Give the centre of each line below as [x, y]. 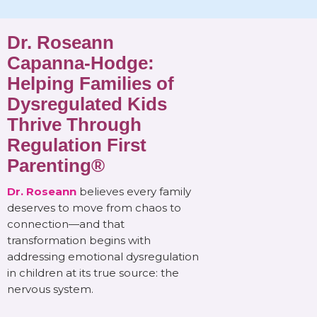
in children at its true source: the [93, 273]
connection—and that [66, 224]
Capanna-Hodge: [81, 63]
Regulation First [77, 145]
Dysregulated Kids [87, 104]
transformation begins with [79, 241]
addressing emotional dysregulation [103, 257]
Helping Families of [91, 84]
